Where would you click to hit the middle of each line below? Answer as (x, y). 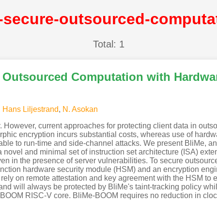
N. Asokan (80, 109)
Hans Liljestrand (30, 109)
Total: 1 (108, 44)
